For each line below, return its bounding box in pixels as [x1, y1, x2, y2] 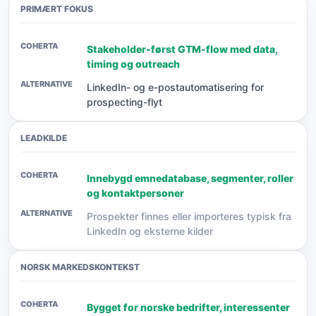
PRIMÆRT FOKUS [20, 4, 93, 14]
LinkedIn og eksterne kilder [87, 225, 213, 237]
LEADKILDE [20, 133, 67, 143]
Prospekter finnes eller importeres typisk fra [87, 210, 291, 222]
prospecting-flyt [87, 96, 162, 108]
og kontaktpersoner [87, 187, 184, 199]
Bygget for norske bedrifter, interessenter [87, 301, 290, 313]
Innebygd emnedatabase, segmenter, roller [87, 172, 293, 184]
